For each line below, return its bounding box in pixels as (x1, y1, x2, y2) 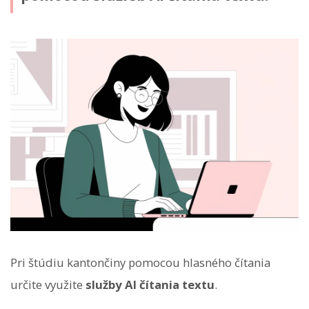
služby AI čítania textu (86, 277, 215, 293)
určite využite (10, 277, 86, 293)
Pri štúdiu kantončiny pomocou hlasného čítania (10, 255, 270, 271)
